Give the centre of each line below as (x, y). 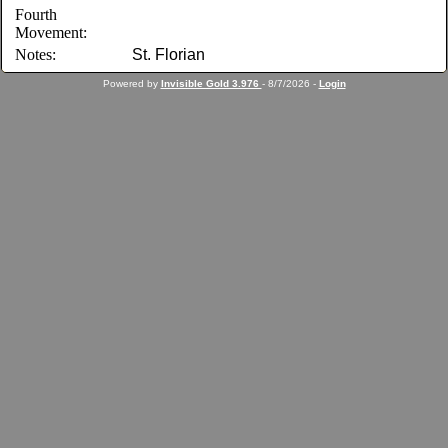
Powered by (131, 83)
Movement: (51, 32)
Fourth (36, 14)
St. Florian (169, 54)
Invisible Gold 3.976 (211, 83)
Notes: (36, 54)
